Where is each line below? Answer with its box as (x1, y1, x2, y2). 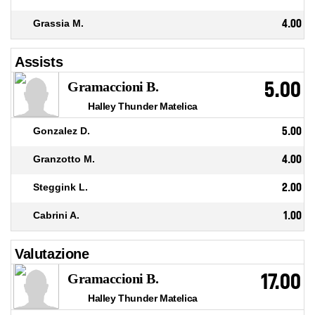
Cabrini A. (33, 210, 79, 221)
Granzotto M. (33, 153, 95, 165)
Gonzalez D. (33, 125, 90, 137)
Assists (15, 54, 63, 70)
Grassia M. (33, 18, 84, 30)
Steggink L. (33, 181, 88, 193)
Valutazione (15, 246, 89, 262)
